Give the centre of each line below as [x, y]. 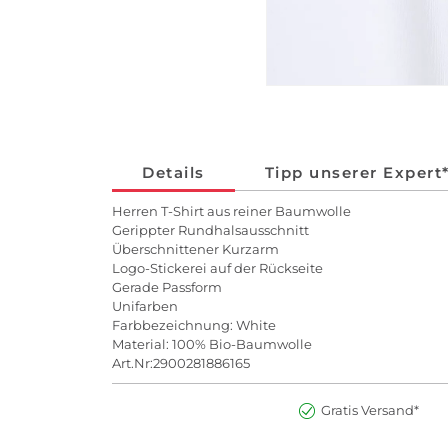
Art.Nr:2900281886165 [181, 362]
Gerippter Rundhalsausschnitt [210, 229]
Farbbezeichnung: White [194, 324]
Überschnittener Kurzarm [195, 248]
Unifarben [145, 305]
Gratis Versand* [369, 410]
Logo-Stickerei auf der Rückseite [217, 267]
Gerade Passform [167, 286]
